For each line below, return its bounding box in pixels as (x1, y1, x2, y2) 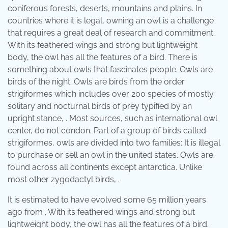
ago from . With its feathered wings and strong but (8, 207, 195, 217)
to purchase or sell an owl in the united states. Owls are (8, 150, 213, 160)
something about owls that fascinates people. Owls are (8, 65, 213, 75)
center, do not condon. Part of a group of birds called (8, 126, 206, 136)
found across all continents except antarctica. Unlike (8, 162, 202, 173)
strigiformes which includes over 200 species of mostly (8, 89, 214, 99)
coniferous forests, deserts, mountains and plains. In (8, 4, 202, 14)
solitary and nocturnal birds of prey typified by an (8, 101, 192, 111)
